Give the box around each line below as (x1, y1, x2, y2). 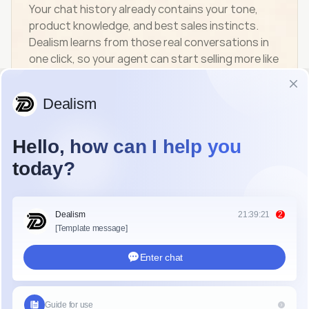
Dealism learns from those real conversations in (28, 34, 269, 50)
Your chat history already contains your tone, (28, 1, 258, 17)
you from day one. (28, 68, 119, 83)
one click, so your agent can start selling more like (28, 51, 279, 66)
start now (125, 291, 173, 306)
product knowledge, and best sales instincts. (28, 18, 259, 33)
